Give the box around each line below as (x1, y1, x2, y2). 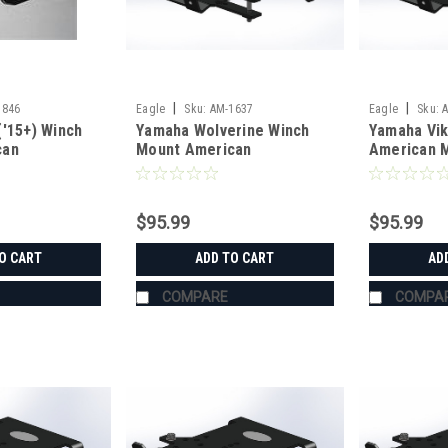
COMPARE (162, 288, 229, 305)
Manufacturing (136, 158, 239, 178)
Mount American (136, 139, 252, 159)
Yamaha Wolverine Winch (136, 120, 310, 140)
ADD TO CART (195, 249, 275, 266)
